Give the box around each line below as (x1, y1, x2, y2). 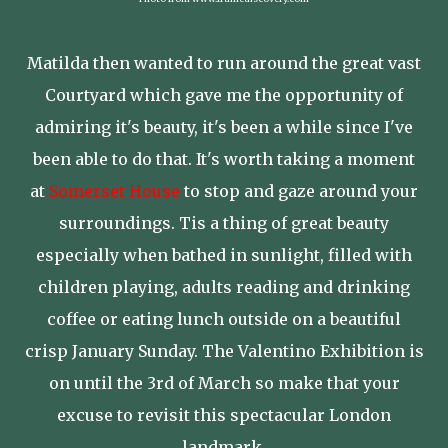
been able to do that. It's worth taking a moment (33, 148, 415, 169)
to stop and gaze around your (180, 180, 418, 201)
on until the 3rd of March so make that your (48, 372, 400, 393)
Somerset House (49, 180, 180, 201)
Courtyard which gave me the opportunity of (45, 84, 403, 105)
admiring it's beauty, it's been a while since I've (35, 116, 413, 137)
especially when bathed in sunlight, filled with (36, 244, 412, 265)
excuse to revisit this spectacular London (57, 404, 391, 425)
